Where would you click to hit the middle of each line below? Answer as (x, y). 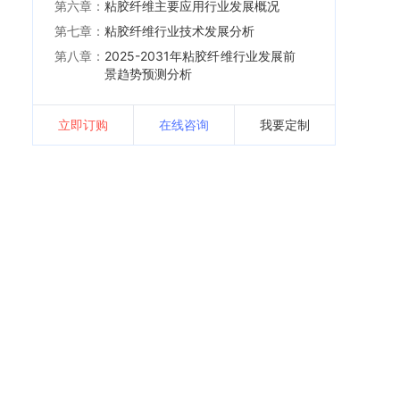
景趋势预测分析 (148, 74)
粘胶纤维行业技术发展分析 (179, 31)
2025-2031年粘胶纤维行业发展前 (200, 56)
